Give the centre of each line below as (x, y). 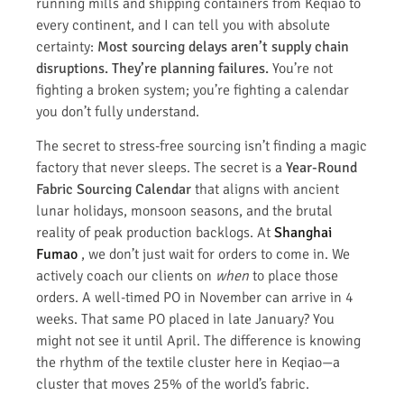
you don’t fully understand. (118, 111)
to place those (294, 276)
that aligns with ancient (265, 190)
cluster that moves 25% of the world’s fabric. (173, 385)
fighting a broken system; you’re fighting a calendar (193, 90)
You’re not (301, 68)
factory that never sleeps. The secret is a (161, 168)
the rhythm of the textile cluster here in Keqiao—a (188, 363)
